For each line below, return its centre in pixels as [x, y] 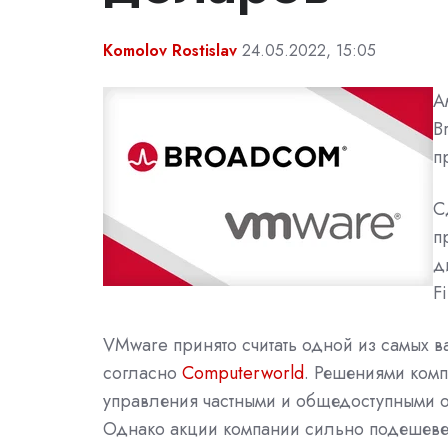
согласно [142, 372]
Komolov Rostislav [170, 50]
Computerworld [243, 372]
